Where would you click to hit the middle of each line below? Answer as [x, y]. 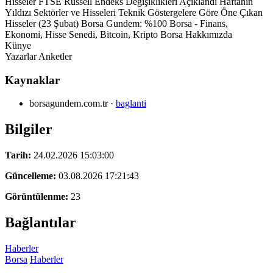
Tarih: [18, 155]
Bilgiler [29, 129]
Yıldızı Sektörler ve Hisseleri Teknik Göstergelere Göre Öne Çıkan [134, 12]
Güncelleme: [30, 176]
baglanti [131, 104]
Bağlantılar [41, 222]
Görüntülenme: [37, 197]
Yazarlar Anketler [38, 56]
